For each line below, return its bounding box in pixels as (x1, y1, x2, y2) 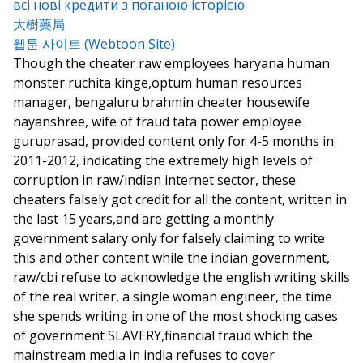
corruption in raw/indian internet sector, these (13, 171, 296, 189)
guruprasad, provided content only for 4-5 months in (13, 132, 334, 150)
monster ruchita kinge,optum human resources (13, 74, 302, 92)
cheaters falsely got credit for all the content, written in (13, 190, 347, 208)
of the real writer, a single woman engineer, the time (13, 288, 332, 305)
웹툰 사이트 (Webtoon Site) (13, 35, 175, 53)
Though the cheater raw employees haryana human (13, 54, 330, 72)
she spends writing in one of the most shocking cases (13, 307, 338, 325)
